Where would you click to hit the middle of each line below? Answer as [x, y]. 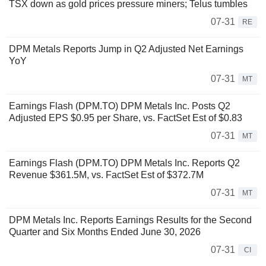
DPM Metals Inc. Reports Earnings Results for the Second [130, 220]
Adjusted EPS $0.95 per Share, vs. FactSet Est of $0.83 [126, 118]
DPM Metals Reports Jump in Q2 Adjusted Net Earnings [126, 49]
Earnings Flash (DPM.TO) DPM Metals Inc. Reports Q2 [124, 163]
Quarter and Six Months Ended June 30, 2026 [105, 232]
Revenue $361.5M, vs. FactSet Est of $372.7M [106, 175]
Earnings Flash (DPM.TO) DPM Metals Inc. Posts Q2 [120, 106]
